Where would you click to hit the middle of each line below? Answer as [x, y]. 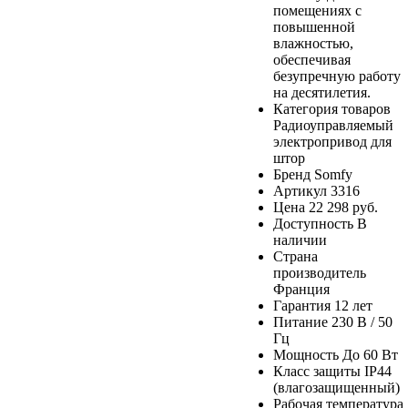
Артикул [300, 190]
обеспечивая [312, 59]
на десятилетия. [322, 92]
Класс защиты [317, 371]
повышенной [314, 26]
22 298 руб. [343, 207]
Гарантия [302, 305]
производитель [320, 272]
